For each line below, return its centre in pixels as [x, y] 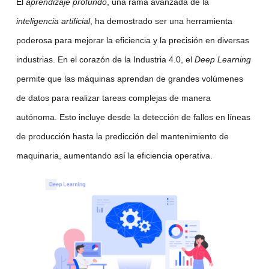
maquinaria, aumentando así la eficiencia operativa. [114, 156]
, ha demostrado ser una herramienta [161, 21]
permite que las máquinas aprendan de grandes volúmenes [129, 79]
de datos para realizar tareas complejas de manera [113, 98]
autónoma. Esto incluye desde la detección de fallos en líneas [133, 117]
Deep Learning [222, 60]
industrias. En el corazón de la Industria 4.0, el [105, 60]
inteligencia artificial [53, 21]
